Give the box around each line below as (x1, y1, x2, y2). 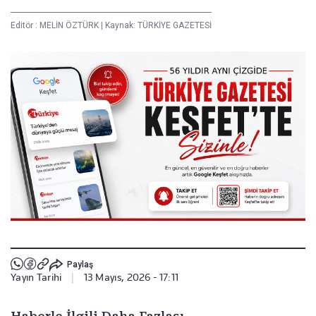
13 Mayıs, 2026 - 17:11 (83, 271, 179, 283)
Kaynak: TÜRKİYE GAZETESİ (103, 20, 212, 31)
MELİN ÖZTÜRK (39, 20, 101, 31)
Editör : (11, 20, 39, 31)
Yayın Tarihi (11, 271, 62, 283)
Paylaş (66, 260, 93, 270)
